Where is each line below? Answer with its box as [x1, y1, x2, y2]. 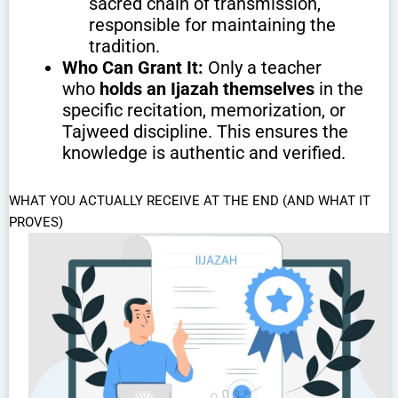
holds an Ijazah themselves [99, 77, 314, 99]
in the [314, 77, 363, 99]
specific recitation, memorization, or [62, 99, 346, 121]
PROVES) [9, 213, 63, 230]
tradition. [89, 35, 160, 57]
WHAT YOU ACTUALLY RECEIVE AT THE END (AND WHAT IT [9, 192, 370, 209]
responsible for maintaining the [89, 13, 336, 36]
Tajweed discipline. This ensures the [62, 120, 348, 142]
